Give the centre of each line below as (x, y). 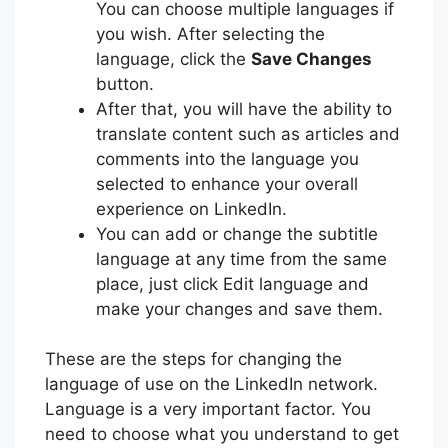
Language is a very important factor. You (208, 409)
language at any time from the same (241, 258)
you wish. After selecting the (210, 33)
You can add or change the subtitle (237, 233)
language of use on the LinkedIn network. (211, 384)
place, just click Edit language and (232, 283)
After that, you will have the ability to (244, 108)
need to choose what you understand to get (222, 434)
